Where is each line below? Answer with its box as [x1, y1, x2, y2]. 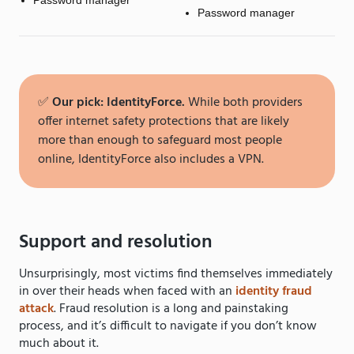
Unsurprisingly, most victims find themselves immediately [19, 264, 333, 285]
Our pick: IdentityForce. [52, 92, 185, 114]
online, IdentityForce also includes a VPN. [38, 149, 270, 171]
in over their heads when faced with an [19, 281, 235, 303]
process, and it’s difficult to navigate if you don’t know [19, 316, 317, 337]
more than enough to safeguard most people [38, 130, 282, 152]
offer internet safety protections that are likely [38, 111, 289, 133]
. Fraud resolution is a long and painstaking [54, 299, 288, 320]
